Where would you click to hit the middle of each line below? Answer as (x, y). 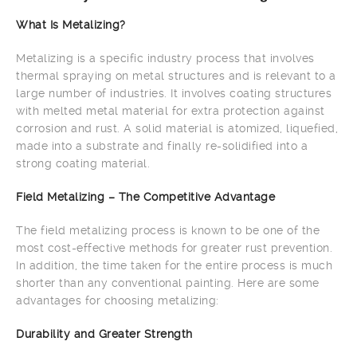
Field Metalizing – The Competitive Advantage (145, 197)
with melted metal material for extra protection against (171, 111)
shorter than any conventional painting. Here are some (168, 283)
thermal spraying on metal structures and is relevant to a (176, 76)
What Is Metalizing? (71, 25)
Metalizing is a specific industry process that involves (165, 58)
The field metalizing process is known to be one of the (168, 230)
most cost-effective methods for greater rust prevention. (174, 248)
